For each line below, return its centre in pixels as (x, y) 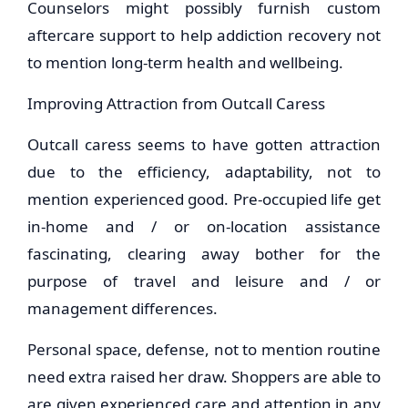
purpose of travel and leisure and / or (204, 281)
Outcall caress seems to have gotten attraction (204, 144)
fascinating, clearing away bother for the (204, 254)
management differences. (122, 308)
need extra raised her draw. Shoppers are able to (204, 377)
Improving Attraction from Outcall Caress (176, 103)
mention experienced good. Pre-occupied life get (204, 199)
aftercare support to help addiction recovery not (204, 35)
